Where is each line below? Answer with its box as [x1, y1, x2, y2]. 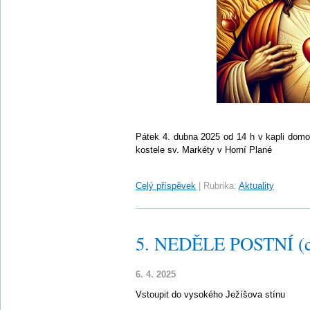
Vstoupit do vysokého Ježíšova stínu [136, 289, 285, 300]
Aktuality [239, 181, 274, 191]
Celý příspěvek [136, 181, 196, 191]
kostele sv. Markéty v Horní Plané [136, 145, 272, 155]
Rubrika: [203, 181, 237, 191]
